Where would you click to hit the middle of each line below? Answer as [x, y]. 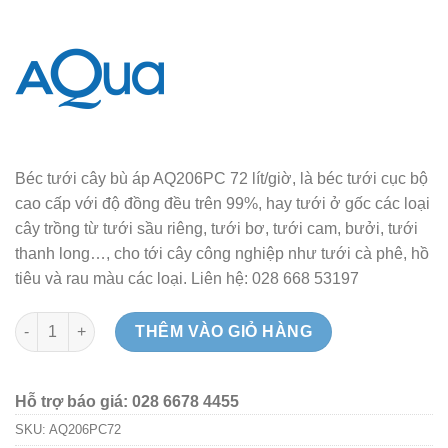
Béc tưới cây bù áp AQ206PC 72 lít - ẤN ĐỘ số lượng [193, 321]
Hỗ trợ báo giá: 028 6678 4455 [127, 401]
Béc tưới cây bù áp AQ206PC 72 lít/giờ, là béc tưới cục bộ [221, 178]
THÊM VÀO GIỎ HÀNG [224, 331]
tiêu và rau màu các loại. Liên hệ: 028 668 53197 [187, 278]
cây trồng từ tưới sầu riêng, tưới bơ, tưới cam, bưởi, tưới [216, 228]
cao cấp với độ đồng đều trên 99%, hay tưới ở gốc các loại [222, 203]
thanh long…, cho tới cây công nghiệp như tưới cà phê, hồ [222, 253]
